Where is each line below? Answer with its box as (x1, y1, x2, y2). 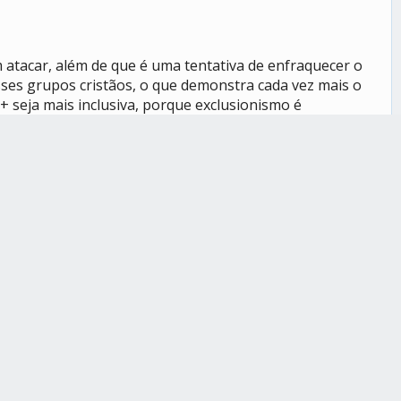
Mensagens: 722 (262, 299, 350, 316)
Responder (301, 214, 363, 230)
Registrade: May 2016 (250, 279, 363, 296)
